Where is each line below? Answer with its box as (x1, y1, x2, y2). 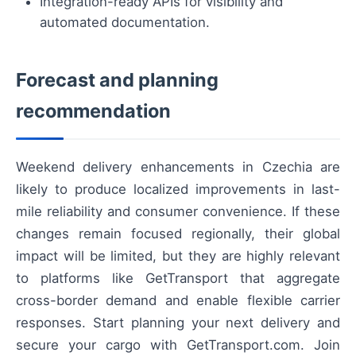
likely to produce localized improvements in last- (16, 181, 340, 198)
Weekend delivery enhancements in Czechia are (16, 159, 340, 176)
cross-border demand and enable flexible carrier (16, 292, 340, 309)
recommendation (16, 99, 171, 123)
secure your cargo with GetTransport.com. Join (16, 337, 340, 354)
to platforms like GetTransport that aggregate (16, 270, 340, 287)
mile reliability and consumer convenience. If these (16, 203, 340, 220)
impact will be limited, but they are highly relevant (16, 248, 340, 265)
